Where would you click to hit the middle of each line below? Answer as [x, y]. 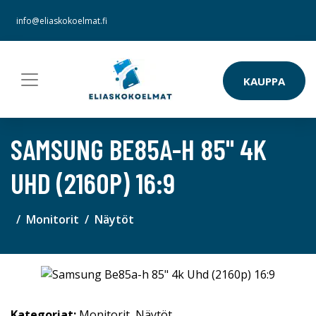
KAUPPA [264, 81]
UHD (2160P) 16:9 [93, 183]
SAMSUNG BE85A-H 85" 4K [139, 149]
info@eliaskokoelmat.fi [62, 21]
